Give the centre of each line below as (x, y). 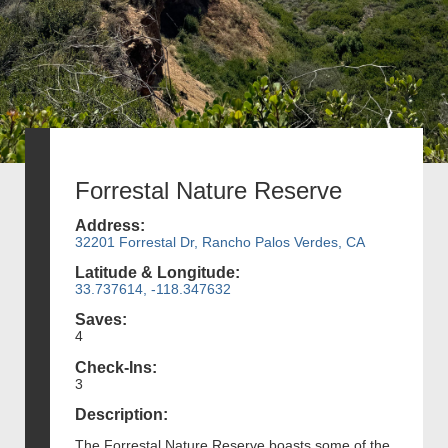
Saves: (101, 320)
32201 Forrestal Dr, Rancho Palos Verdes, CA (220, 241)
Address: (110, 225)
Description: (121, 414)
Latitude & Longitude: (157, 273)
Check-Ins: (116, 367)
